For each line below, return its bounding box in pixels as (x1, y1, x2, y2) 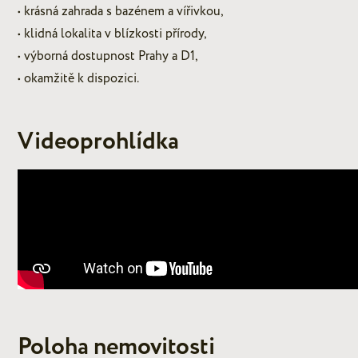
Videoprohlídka (18, 124, 179, 159)
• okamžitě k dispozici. (18, 69, 139, 87)
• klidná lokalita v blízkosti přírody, (18, 24, 207, 42)
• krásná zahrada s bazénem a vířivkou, (18, 2, 224, 20)
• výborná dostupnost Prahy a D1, (18, 46, 198, 65)
